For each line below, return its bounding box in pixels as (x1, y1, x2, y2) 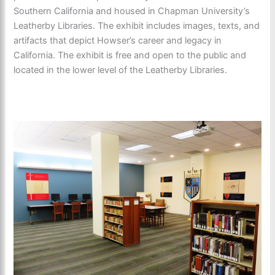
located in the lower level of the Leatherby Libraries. (14, 64, 228, 76)
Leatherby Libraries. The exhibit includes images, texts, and (14, 20, 260, 31)
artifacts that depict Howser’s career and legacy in (14, 34, 222, 46)
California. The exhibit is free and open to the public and (14, 49, 247, 61)
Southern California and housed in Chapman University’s (14, 5, 250, 17)
